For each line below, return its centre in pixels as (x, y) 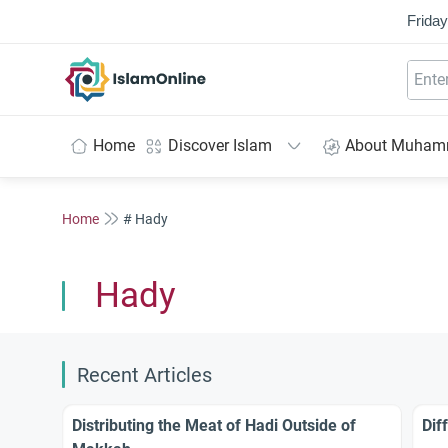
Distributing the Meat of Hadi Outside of (214, 425)
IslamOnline (177, 67)
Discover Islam (220, 145)
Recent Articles (144, 375)
